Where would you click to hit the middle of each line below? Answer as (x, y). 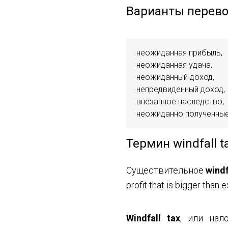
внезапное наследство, (180, 101)
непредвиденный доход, (181, 89)
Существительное (166, 170)
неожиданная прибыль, (179, 52)
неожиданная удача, (174, 65)
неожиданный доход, (175, 77)
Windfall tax (153, 218)
